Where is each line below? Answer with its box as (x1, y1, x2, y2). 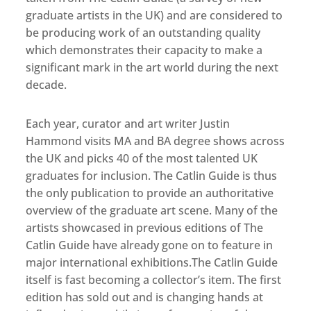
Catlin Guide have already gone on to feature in (26, 237, 274, 253)
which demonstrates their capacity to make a (26, 42, 263, 58)
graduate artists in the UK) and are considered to (26, 8, 283, 24)
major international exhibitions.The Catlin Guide (26, 255, 278, 271)
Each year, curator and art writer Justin (26, 116, 230, 132)
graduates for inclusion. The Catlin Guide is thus (26, 168, 278, 184)
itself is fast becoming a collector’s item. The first (26, 272, 282, 288)
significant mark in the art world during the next (26, 60, 279, 76)
